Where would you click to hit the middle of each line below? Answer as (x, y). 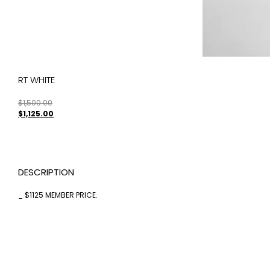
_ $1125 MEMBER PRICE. (58, 195)
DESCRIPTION (46, 172)
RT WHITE (36, 80)
